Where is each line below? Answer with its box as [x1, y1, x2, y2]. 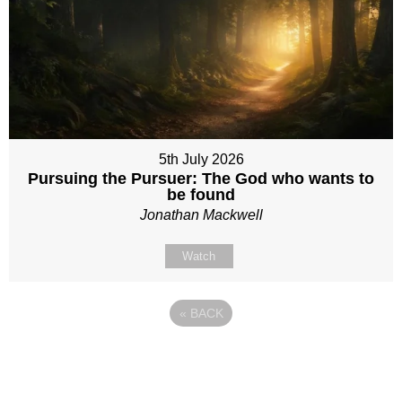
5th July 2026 [158, 152, 244, 168]
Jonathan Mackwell [139, 207, 263, 223]
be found [167, 186, 235, 205]
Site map [27, 365, 92, 385]
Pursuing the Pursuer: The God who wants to [28, 170, 374, 188]
